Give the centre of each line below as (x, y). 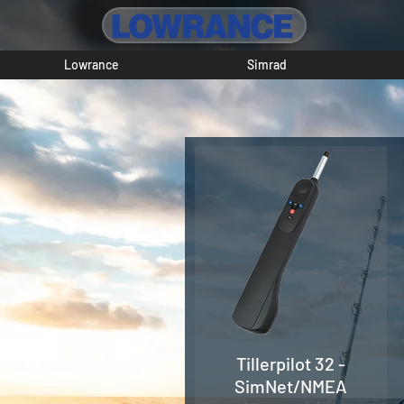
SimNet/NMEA (291, 386)
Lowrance (92, 64)
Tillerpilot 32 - (291, 364)
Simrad (267, 64)
